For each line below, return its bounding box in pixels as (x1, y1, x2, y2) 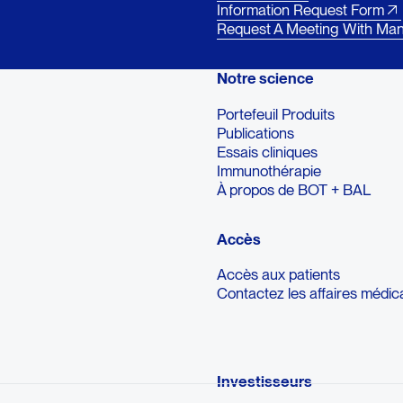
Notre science (217, 68, 315, 87)
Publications (217, 123, 295, 142)
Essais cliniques (217, 142, 318, 161)
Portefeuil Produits (217, 104, 336, 123)
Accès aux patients (217, 265, 341, 284)
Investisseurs (217, 372, 313, 390)
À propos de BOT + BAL (217, 180, 372, 199)
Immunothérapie (217, 161, 322, 180)
